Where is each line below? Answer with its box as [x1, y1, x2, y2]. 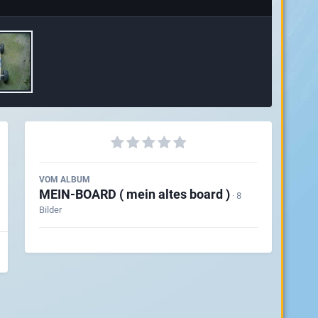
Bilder [38, 204, 62, 215]
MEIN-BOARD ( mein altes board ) [38, 186, 230, 202]
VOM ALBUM [38, 174, 90, 185]
